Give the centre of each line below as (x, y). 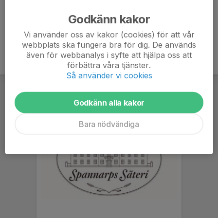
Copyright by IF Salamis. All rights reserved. (76, 20)
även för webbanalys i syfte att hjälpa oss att (109, 55)
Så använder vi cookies (109, 75)
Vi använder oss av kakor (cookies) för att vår (109, 34)
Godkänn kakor (109, 19)
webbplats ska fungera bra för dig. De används (109, 45)
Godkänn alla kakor (109, 102)
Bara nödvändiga (109, 124)
